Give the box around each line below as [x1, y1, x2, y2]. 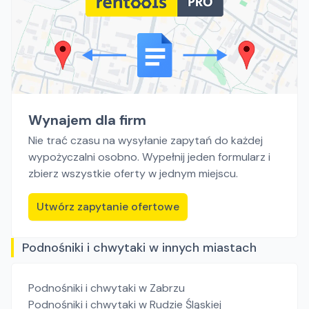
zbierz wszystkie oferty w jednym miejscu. [28, 166, 238, 181]
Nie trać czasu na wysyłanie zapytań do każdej [28, 133, 263, 148]
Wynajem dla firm [28, 111, 146, 129]
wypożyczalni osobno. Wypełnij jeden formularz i [28, 150, 270, 164]
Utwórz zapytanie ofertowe [37, 199, 179, 214]
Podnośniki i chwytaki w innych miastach [22, 239, 257, 256]
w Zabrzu [139, 281, 185, 295]
